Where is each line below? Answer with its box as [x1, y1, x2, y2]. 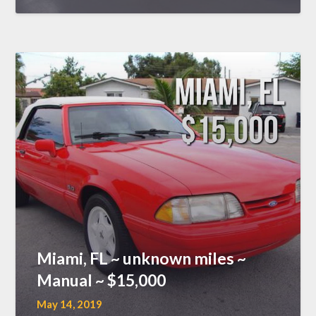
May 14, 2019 [37, 297, 103, 310]
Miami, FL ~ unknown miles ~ [37, 248, 247, 268]
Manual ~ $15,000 [37, 269, 166, 290]
